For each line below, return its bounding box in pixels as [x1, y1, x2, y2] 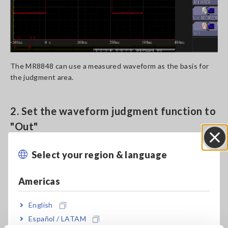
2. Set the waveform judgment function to [10, 105, 216, 117]
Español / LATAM [28, 214, 86, 223]
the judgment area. [10, 73, 74, 81]
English [28, 200, 53, 209]
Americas [18, 175, 61, 187]
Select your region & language [32, 149, 167, 160]
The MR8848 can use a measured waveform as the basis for [10, 62, 209, 70]
